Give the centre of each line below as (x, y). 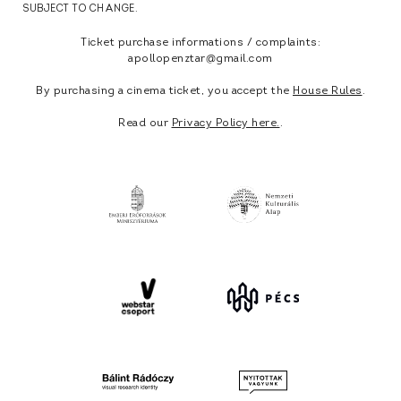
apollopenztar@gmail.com (200, 59)
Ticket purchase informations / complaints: (200, 43)
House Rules (328, 91)
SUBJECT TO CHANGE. (80, 9)
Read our (145, 124)
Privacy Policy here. (226, 124)
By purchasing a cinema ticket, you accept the (164, 91)
